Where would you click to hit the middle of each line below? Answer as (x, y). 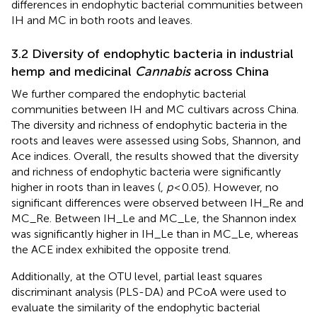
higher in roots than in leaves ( (86, 187)
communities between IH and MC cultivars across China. (155, 109)
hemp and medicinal (73, 71)
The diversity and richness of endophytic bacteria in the (149, 125)
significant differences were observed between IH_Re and (157, 202)
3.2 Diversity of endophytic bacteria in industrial (152, 53)
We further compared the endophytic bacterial (129, 93)
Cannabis (163, 71)
